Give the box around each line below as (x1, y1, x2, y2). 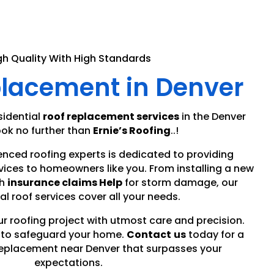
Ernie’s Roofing (92, 124, 171, 138)
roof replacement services (43, 109, 179, 124)
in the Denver (182, 109, 246, 124)
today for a (186, 228, 244, 242)
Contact (127, 228, 171, 242)
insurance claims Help (7, 176, 122, 190)
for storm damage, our (124, 176, 238, 190)
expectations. (34, 256, 103, 270)
